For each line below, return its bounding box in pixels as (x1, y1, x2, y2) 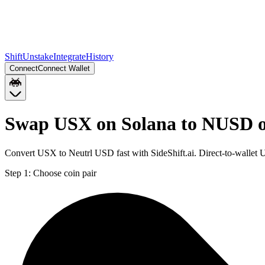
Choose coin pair (33, 167, 96, 178)
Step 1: (5, 167, 31, 178)
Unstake (22, 51, 53, 62)
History (86, 51, 114, 62)
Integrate (53, 51, 86, 62)
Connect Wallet (38, 64, 90, 73)
